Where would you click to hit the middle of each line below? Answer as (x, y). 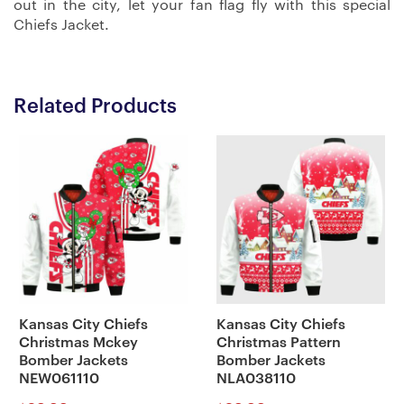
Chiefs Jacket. (61, 26)
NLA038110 (256, 379)
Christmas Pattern (278, 343)
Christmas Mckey (78, 343)
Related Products (95, 106)
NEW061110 (59, 379)
